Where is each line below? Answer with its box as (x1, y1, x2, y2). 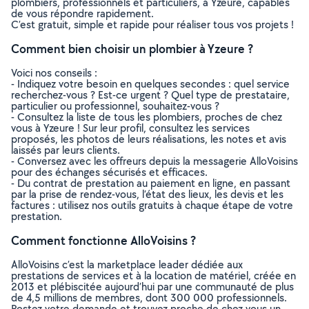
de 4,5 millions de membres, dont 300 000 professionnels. (11, 290, 287, 305)
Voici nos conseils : (11, 66, 97, 80)
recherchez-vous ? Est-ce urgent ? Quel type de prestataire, (11, 88, 290, 102)
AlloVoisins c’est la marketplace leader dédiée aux (11, 257, 243, 272)
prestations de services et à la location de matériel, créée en (11, 268, 296, 283)
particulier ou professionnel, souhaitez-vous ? (11, 99, 219, 113)
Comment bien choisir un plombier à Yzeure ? (11, 41, 253, 57)
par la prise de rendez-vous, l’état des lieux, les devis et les (11, 187, 283, 201)
